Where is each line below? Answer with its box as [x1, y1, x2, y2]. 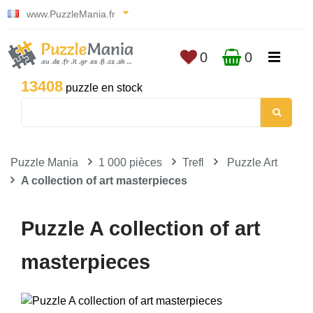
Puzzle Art [227, 156, 277, 168]
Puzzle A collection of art [21, 217, 261, 240]
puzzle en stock [63, 82, 143, 94]
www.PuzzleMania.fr [24, 8, 118, 20]
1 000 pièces [99, 156, 162, 168]
